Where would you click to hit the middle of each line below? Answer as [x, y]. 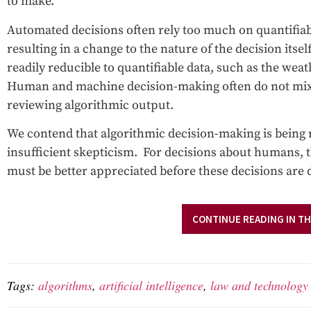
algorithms [65, 286]
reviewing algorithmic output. [90, 105]
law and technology [259, 286]
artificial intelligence [151, 286]
